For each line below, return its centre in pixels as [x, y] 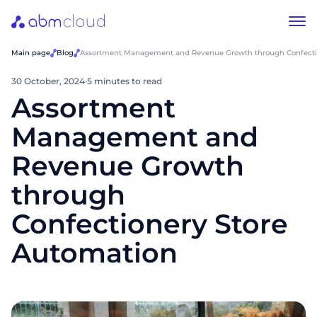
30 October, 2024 [48, 81]
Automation [94, 253]
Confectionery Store [150, 224]
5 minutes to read [125, 81]
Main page [31, 53]
